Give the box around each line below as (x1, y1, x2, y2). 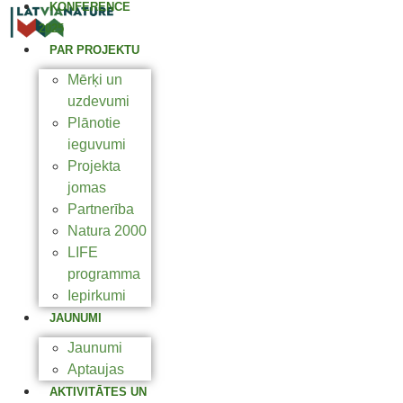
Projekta (67, 158, 121, 175)
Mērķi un (67, 72, 122, 88)
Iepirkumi (67, 288, 126, 304)
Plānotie (67, 115, 121, 131)
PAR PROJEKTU (49, 43, 139, 58)
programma (67, 266, 140, 282)
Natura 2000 (67, 223, 147, 239)
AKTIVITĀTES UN (49, 385, 147, 399)
